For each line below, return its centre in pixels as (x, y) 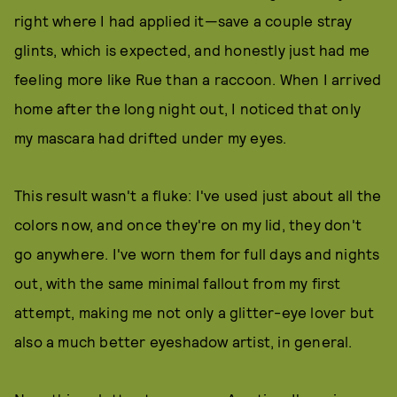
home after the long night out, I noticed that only (188, 108)
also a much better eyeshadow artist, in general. (183, 341)
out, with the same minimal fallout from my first (178, 283)
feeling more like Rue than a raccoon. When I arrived (198, 79)
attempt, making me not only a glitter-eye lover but (195, 312)
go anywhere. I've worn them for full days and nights (197, 253)
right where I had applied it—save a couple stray (183, 20)
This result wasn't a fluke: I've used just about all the (198, 195)
